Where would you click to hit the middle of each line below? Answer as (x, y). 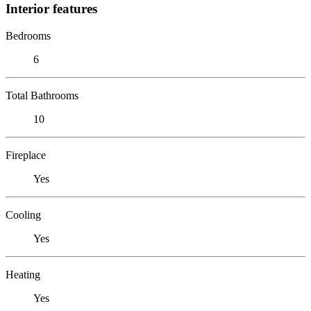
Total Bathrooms (42, 95)
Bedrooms (28, 35)
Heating (23, 274)
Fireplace (26, 155)
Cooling (23, 215)
